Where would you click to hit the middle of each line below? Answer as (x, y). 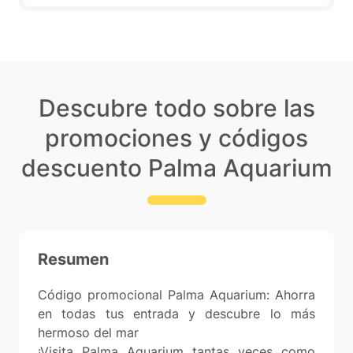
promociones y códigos (176, 138)
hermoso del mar (88, 333)
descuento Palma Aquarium (176, 168)
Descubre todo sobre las (176, 108)
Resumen (73, 259)
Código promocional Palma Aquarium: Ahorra (176, 295)
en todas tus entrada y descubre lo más (176, 314)
